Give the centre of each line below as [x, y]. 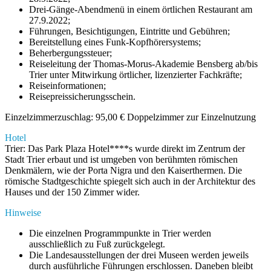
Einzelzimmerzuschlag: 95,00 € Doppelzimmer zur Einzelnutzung [130, 117]
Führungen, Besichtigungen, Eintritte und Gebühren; [129, 31]
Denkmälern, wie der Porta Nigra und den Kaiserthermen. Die [123, 171]
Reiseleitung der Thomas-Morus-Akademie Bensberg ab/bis [143, 64]
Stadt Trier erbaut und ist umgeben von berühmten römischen [121, 160]
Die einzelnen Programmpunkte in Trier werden [120, 233]
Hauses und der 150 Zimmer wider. [72, 192]
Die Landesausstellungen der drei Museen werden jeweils [139, 255]
